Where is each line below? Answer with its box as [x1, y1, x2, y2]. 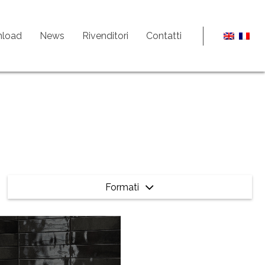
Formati [105, 182, 142, 193]
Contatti [146, 30, 182, 41]
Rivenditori [82, 30, 128, 41]
